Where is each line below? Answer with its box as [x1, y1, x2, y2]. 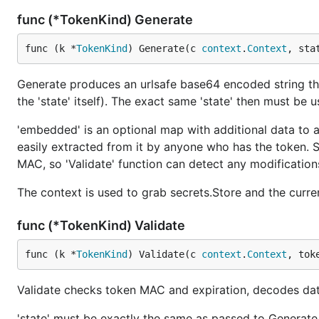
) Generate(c [127, 43, 202, 54]
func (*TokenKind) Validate [17, 218, 188, 233]
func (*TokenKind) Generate [17, 12, 196, 27]
